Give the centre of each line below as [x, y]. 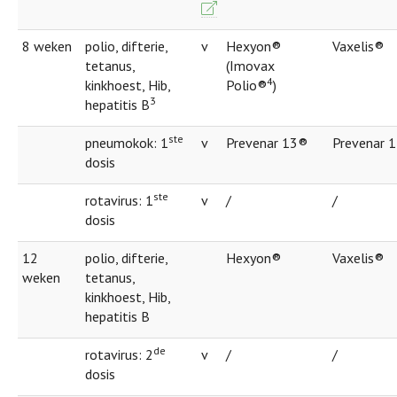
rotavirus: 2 [119, 354]
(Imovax [250, 65]
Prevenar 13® [267, 142]
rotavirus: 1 [119, 200]
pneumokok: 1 [127, 142]
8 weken [47, 46]
